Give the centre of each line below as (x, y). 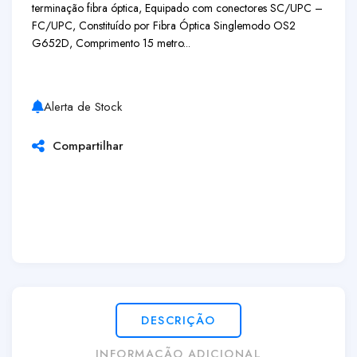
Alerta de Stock (83, 107)
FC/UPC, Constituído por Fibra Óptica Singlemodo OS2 (164, 25)
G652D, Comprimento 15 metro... (111, 43)
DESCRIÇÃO (178, 320)
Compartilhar (84, 146)
